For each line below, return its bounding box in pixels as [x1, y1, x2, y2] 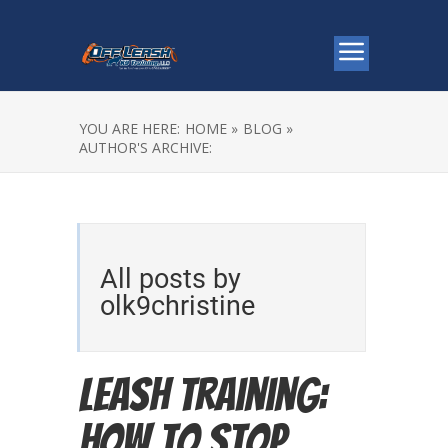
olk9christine [100, 290, 255, 322]
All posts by [100, 263, 241, 295]
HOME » [185, 119, 238, 138]
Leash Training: [79, 370, 327, 419]
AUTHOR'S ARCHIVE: [79, 138, 212, 157]
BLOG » [243, 119, 293, 138]
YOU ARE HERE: [79, 119, 180, 138]
